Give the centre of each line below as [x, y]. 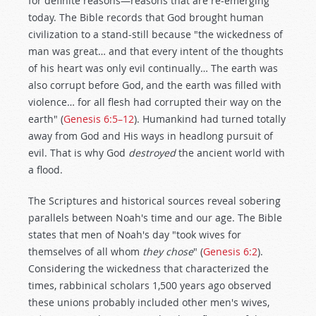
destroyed [152, 153]
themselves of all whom [85, 251]
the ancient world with [230, 153]
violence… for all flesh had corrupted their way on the [155, 102]
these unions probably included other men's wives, [149, 302]
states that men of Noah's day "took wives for [135, 235]
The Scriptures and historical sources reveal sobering [154, 201]
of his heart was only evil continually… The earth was [153, 68]
